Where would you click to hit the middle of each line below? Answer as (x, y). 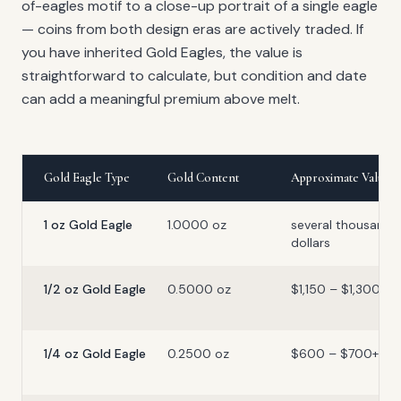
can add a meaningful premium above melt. (161, 99)
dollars (311, 243)
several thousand (341, 225)
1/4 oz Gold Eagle (95, 354)
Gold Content (203, 178)
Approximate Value (341, 178)
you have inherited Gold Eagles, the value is (162, 53)
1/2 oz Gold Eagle (95, 290)
